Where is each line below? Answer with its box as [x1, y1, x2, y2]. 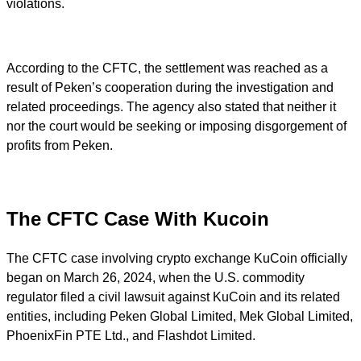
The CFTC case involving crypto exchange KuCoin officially [6, 251, 347, 265]
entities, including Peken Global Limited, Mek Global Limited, [6, 309, 353, 323]
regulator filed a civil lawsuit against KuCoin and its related [6, 289, 340, 304]
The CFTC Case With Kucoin [6, 207, 269, 230]
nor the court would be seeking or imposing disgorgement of [6, 118, 346, 133]
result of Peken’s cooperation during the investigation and [6, 80, 334, 94]
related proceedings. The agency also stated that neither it [6, 99, 336, 114]
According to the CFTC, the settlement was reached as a [6, 60, 328, 75]
